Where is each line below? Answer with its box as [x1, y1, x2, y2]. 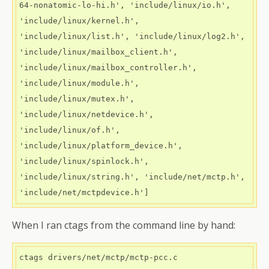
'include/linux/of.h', [19, 125, 120, 134]
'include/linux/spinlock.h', [19, 157, 149, 166]
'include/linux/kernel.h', [19, 16, 139, 25]
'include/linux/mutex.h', [19, 94, 134, 103]
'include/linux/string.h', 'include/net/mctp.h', [19, 172, 245, 181]
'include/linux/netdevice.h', [19, 110, 154, 119]
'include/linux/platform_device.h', [19, 141, 183, 150]
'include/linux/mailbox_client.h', [19, 47, 178, 56]
